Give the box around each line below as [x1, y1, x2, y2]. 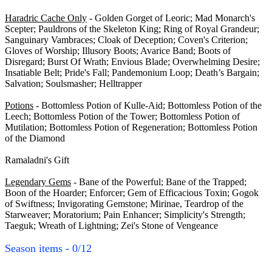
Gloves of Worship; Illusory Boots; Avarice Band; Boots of [5, 46, 231, 56]
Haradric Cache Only [5, 13, 87, 24]
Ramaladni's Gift [5, 155, 69, 166]
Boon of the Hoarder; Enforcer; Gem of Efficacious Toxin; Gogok [5, 188, 259, 199]
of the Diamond [5, 133, 65, 144]
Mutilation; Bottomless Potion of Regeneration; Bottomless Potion [5, 122, 257, 133]
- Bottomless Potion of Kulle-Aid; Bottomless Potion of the [33, 100, 262, 111]
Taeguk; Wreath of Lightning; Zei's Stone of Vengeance [5, 220, 218, 231]
